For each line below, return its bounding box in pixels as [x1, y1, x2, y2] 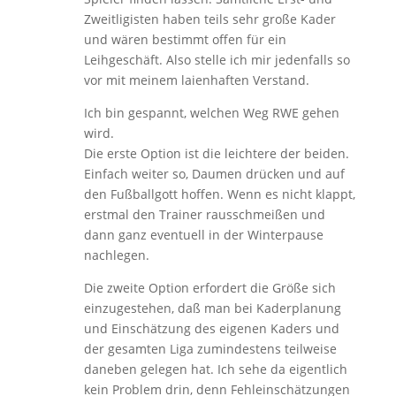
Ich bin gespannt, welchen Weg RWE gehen [83, 103, 339, 121]
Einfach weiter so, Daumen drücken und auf [83, 164, 345, 182]
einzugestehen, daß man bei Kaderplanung [83, 299, 341, 316]
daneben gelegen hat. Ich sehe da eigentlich [83, 360, 347, 377]
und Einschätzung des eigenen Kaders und [83, 319, 339, 337]
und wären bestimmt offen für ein [83, 30, 286, 48]
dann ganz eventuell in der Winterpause [83, 225, 324, 243]
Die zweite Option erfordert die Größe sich [83, 278, 336, 296]
